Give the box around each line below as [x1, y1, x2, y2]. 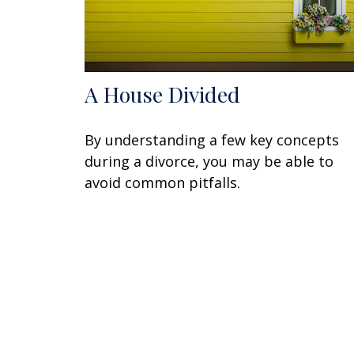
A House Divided [85, 79, 240, 108]
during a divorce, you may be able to [85, 151, 333, 171]
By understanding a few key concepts [85, 130, 339, 149]
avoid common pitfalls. [85, 172, 240, 192]
